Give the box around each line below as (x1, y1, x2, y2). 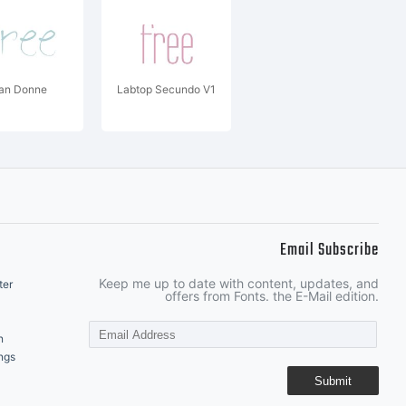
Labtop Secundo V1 (117, 82, 216, 96)
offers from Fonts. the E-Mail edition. (165, 288, 379, 304)
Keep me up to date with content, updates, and (99, 275, 379, 291)
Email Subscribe (280, 237, 379, 264)
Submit (314, 373, 352, 388)
